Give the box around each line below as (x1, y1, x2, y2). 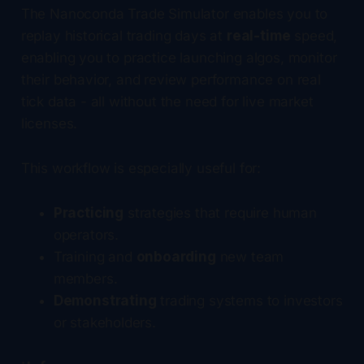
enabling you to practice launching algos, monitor (20, 49, 337, 66)
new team (215, 248, 284, 265)
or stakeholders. (53, 314, 156, 331)
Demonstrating (53, 292, 157, 309)
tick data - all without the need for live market (20, 93, 314, 110)
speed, (290, 27, 338, 44)
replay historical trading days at (20, 27, 227, 44)
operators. (53, 226, 119, 243)
